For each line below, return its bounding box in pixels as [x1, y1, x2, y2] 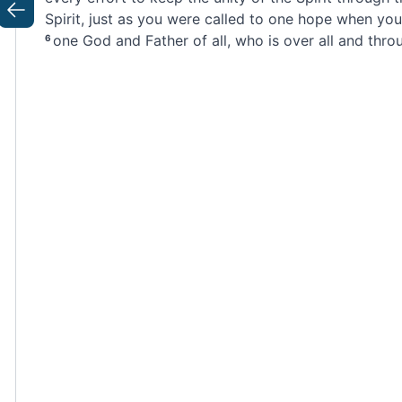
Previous [14, 10, 74, 29]
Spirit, [44, 9, 84, 28]
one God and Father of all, [52, 31, 231, 49]
